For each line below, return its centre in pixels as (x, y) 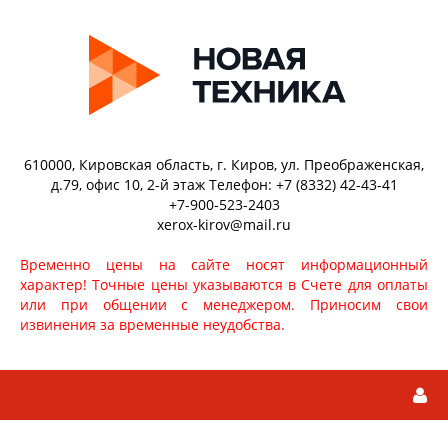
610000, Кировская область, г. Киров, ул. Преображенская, (224, 165)
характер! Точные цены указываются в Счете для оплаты (224, 284)
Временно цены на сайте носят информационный (224, 264)
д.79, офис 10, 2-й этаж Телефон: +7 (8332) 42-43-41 (224, 185)
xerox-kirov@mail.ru (224, 225)
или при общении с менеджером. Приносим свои (224, 304)
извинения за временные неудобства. (152, 324)
